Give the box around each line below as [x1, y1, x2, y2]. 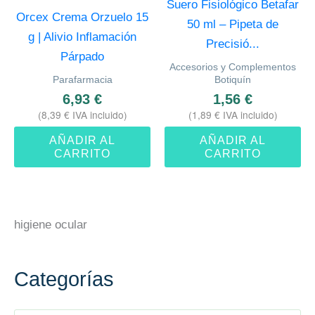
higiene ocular [14, 217, 87, 231]
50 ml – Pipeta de [187, 18, 278, 32]
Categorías [14, 268, 114, 291]
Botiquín [214, 73, 251, 85]
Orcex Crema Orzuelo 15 [16, 11, 148, 25]
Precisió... [206, 37, 259, 51]
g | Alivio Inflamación [28, 30, 136, 44]
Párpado [60, 50, 104, 64]
